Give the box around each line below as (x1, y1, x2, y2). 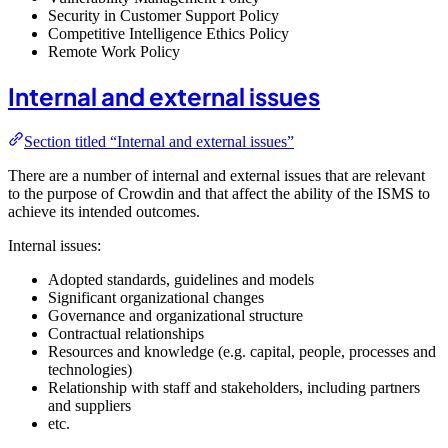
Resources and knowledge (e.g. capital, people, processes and (48, 342, 436, 360)
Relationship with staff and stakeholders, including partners (48, 378, 420, 396)
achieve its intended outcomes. (8, 202, 200, 220)
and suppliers (48, 396, 131, 414)
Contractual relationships (48, 324, 204, 342)
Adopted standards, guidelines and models (48, 270, 314, 288)
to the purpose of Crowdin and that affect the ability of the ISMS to (8, 184, 430, 202)
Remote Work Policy (48, 42, 180, 60)
